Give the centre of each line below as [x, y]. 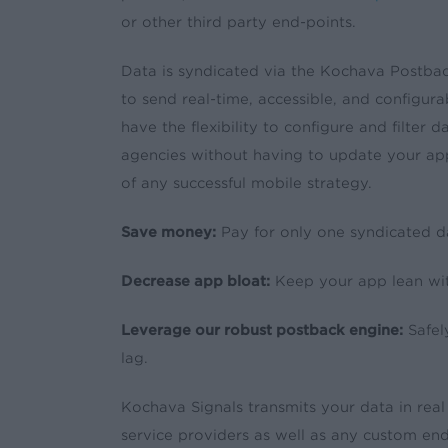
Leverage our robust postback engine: [261, 329]
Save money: [168, 231]
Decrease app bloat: [195, 280]
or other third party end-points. [238, 21]
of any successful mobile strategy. [246, 182]
